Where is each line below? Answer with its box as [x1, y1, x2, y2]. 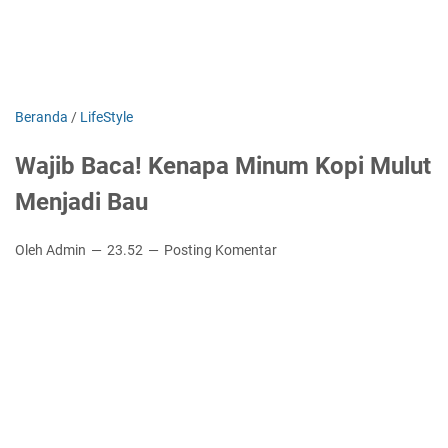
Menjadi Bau [15, 188, 148, 216]
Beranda [15, 109, 68, 125]
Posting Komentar [164, 242, 277, 258]
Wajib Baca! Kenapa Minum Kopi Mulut [15, 152, 431, 180]
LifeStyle [80, 109, 133, 125]
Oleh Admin [15, 242, 89, 258]
